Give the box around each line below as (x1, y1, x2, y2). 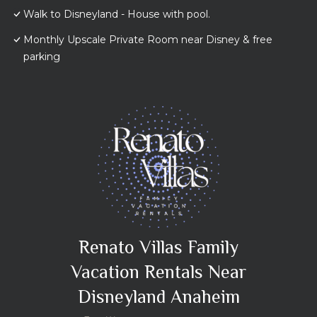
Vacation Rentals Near (71, 262, 246, 283)
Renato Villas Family (79, 237, 238, 258)
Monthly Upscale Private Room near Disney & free (23, 33, 272, 47)
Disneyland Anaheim (77, 287, 240, 308)
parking (23, 50, 60, 64)
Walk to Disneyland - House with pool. (23, 8, 210, 21)
